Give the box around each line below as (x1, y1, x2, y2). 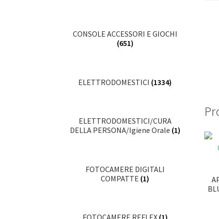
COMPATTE (101, 173, 141, 183)
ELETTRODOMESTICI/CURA (78, 116, 172, 126)
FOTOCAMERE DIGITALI (85, 164, 165, 174)
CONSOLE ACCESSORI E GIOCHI (72, 29, 177, 39)
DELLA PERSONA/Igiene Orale (69, 125, 172, 135)
